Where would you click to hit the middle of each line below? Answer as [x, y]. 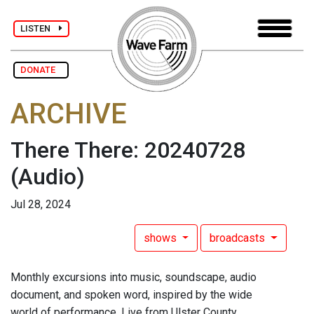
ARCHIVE [69, 114]
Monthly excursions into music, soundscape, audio [134, 278]
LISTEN [40, 28]
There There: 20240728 [128, 150]
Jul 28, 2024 [41, 205]
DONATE [41, 70]
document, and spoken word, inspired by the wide [131, 295]
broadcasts [239, 238]
